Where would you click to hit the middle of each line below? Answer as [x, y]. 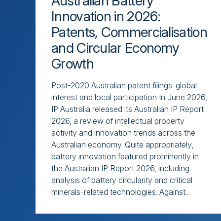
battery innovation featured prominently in [125, 156]
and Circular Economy [115, 48]
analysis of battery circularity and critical [122, 180]
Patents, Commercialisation [129, 32]
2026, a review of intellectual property [118, 121]
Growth [73, 63]
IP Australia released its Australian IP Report [128, 109]
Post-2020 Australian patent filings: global [124, 85]
